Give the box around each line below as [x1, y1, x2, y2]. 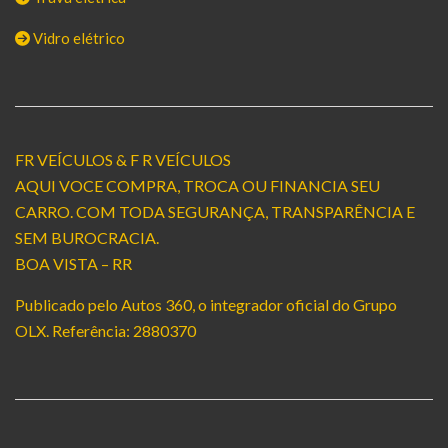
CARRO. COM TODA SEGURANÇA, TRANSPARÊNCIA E [15, 201, 415, 221]
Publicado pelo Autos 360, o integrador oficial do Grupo [15, 294, 397, 314]
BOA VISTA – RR [15, 253, 132, 273]
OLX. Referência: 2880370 [15, 320, 196, 340]
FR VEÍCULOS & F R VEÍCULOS [15, 149, 231, 169]
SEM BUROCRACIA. [15, 227, 159, 247]
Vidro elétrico [30, 28, 125, 47]
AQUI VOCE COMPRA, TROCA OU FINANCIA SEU [15, 175, 380, 195]
